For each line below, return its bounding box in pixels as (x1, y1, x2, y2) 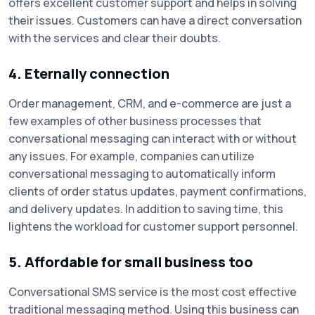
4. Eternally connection (8, 63, 169, 83)
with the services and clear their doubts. (8, 30, 221, 46)
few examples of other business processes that (8, 112, 262, 129)
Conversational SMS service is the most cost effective (8, 283, 297, 300)
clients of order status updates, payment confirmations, (8, 183, 307, 199)
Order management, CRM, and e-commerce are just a (8, 95, 291, 111)
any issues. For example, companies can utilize (8, 148, 255, 164)
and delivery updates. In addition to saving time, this (8, 200, 283, 217)
